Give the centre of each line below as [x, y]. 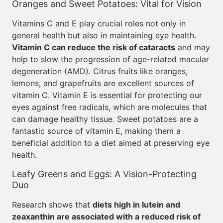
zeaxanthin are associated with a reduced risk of [106, 217]
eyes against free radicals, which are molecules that [110, 107]
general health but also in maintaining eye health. [104, 35]
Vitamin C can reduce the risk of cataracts [94, 47]
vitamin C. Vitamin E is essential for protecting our [107, 95]
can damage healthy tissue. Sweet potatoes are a [105, 119]
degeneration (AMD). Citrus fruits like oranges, [100, 71]
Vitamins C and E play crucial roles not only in [99, 23]
